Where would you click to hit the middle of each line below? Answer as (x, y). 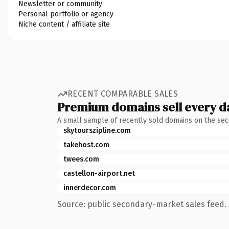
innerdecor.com (90, 188)
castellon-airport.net (99, 173)
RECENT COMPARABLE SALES (123, 94)
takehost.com (86, 145)
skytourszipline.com (97, 130)
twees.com (81, 159)
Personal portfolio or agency (66, 14)
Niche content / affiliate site (64, 24)
